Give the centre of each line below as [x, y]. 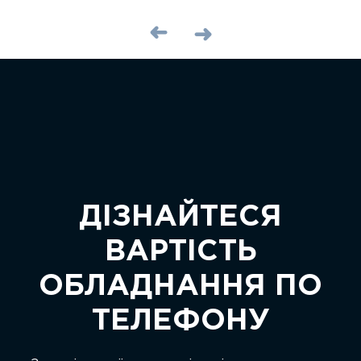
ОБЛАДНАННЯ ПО [180, 287]
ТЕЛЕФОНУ [180, 322]
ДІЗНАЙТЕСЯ [180, 218]
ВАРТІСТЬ [180, 252]
